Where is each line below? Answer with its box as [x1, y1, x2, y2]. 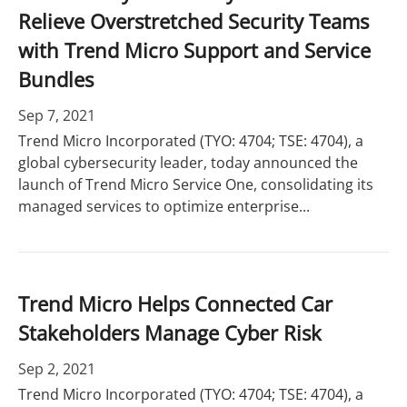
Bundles [18, 65, 94, 93]
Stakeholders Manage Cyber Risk [18, 319, 322, 346]
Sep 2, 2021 [18, 359, 95, 379]
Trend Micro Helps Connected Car [18, 290, 333, 317]
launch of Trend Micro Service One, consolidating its [18, 174, 373, 194]
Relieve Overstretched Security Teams [18, 7, 369, 35]
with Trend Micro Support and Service [18, 36, 371, 64]
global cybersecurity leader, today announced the [18, 153, 358, 173]
